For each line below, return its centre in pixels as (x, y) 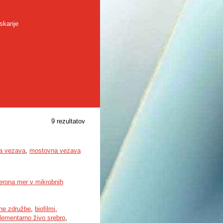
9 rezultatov (68, 121)
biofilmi (45, 209)
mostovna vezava (55, 151)
